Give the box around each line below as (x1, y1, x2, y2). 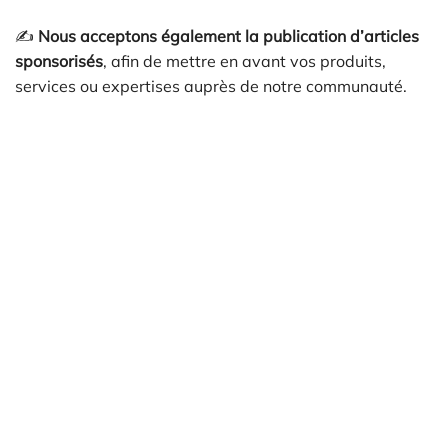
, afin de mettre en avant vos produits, (103, 50, 386, 71)
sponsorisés (15, 50, 103, 71)
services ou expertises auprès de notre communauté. (15, 75, 407, 96)
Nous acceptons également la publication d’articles (38, 25, 419, 46)
